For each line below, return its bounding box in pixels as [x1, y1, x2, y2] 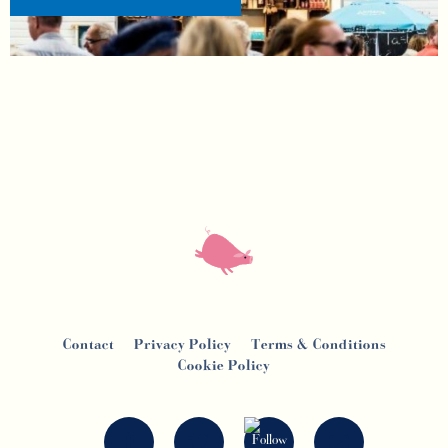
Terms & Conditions [250, 338, 386, 353]
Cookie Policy [178, 359, 270, 374]
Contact [62, 338, 114, 353]
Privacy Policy [133, 338, 231, 353]
